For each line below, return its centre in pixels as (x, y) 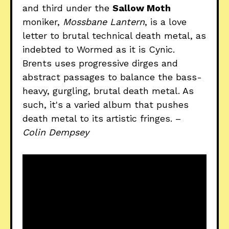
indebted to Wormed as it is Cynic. (99, 49)
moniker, (43, 21)
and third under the (67, 8)
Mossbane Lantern (104, 21)
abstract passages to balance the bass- (112, 77)
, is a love (166, 21)
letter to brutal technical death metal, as (114, 35)
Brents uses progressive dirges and (100, 63)
